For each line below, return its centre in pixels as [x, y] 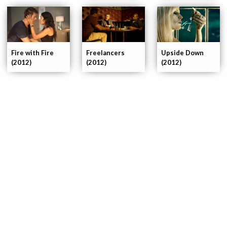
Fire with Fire [32, 52]
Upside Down [182, 52]
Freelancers [105, 52]
